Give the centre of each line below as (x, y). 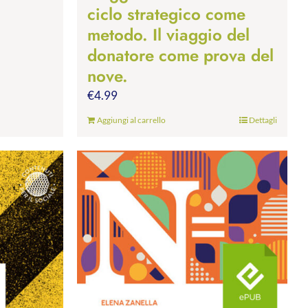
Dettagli (263, 120)
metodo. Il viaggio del (168, 35)
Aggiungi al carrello (131, 120)
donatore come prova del (180, 56)
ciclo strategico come (166, 14)
